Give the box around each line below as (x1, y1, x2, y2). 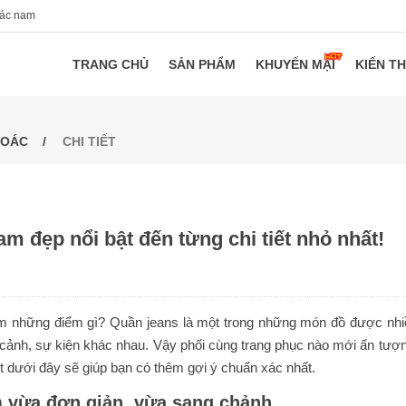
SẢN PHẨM (169, 57, 237, 72)
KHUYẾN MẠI (256, 57, 336, 72)
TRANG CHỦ (72, 57, 150, 72)
